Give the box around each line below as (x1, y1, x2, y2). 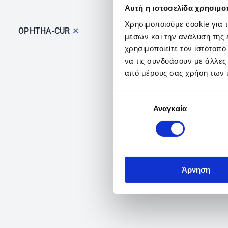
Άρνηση (181, 165, 210, 174)
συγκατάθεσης (112, 104, 162, 113)
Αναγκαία (153, 104, 187, 113)
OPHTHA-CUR (18, 26, 72, 36)
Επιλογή (112, 92, 141, 101)
